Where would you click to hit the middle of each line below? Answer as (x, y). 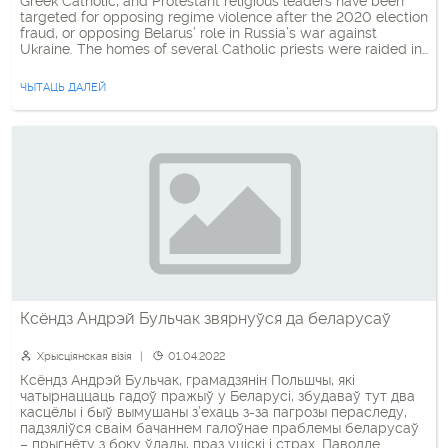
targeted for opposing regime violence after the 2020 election (224, 17)
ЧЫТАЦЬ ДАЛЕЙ (63, 87)
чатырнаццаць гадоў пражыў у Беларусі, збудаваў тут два (217, 396)
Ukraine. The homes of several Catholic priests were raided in (221, 49)
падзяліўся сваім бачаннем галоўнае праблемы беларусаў (219, 428)
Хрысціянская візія (84, 356)
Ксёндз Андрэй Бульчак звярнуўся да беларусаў (205, 318)
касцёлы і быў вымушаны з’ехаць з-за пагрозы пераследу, (213, 412)
